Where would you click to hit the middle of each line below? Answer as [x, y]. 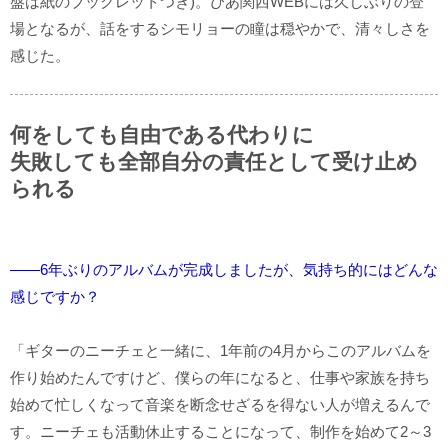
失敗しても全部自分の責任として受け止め [214, 161]
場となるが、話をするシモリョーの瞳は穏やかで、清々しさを [220, 28]
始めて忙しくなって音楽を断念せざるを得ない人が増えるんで [220, 404]
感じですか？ [55, 296]
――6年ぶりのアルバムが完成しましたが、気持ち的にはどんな [224, 269]
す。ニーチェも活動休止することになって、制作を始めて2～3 [220, 431]
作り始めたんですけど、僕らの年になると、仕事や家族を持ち [220, 377]
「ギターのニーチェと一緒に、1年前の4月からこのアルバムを [220, 350]
